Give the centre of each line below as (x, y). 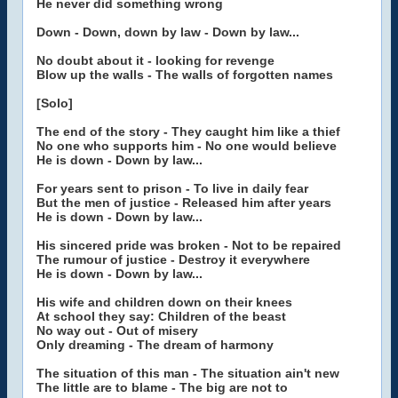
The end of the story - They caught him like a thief (188, 131)
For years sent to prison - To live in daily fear (172, 188)
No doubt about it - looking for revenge (155, 60)
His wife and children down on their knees (164, 302)
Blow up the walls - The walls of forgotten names (185, 75)
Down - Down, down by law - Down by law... (168, 32)
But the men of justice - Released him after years (184, 203)
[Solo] (55, 103)
